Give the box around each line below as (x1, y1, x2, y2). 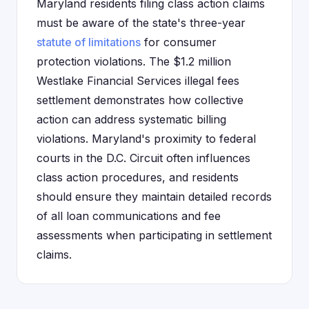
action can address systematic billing (37, 112, 226, 126)
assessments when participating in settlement (37, 228, 272, 242)
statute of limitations (37, 35, 141, 49)
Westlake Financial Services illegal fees (37, 74, 239, 88)
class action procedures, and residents (37, 170, 239, 184)
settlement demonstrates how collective (37, 93, 243, 107)
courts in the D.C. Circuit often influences (37, 151, 250, 165)
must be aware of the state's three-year (37, 16, 246, 30)
